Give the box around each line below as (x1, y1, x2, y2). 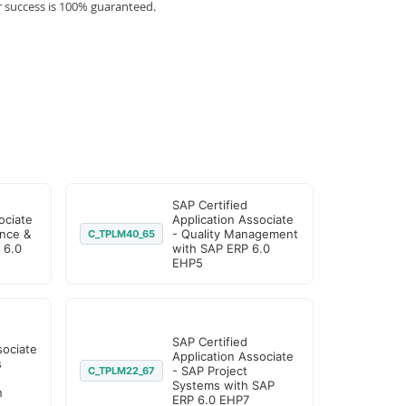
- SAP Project (172, 363, 248, 378)
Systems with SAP (172, 378, 275, 392)
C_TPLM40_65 (88, 227, 156, 240)
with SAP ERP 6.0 (172, 241, 271, 256)
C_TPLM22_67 (88, 364, 156, 377)
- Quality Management (172, 227, 299, 241)
